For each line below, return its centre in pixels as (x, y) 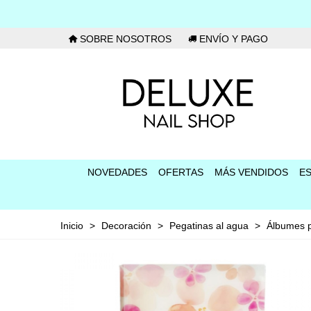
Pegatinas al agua (209, 226)
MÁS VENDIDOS (251, 172)
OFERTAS (181, 172)
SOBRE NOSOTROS (124, 39)
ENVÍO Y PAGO (232, 39)
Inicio (72, 226)
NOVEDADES (117, 172)
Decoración (126, 226)
